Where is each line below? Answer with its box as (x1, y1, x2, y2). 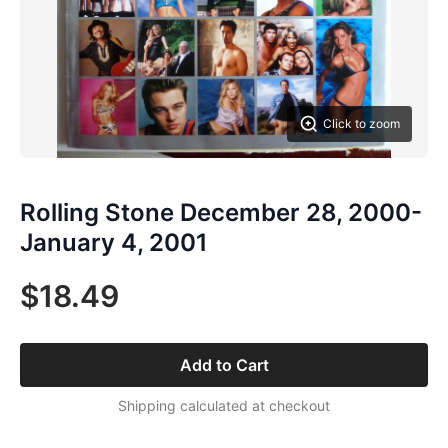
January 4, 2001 (20, 228, 208, 257)
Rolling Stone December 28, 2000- (20, 198, 422, 227)
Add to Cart (179, 355, 269, 375)
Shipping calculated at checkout (118, 397, 330, 414)
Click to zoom (323, 116, 400, 131)
